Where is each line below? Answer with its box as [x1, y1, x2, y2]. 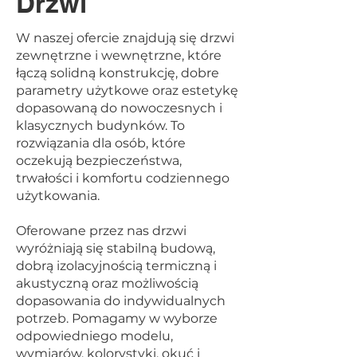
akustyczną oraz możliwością [16, 276, 198, 291]
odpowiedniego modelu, [16, 328, 173, 343]
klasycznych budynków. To [16, 118, 185, 133]
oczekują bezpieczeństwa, [16, 153, 182, 168]
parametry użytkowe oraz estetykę [16, 83, 238, 98]
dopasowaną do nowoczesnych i [16, 100, 222, 116]
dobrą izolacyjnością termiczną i [16, 258, 217, 273]
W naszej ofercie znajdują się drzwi [16, 30, 234, 45]
